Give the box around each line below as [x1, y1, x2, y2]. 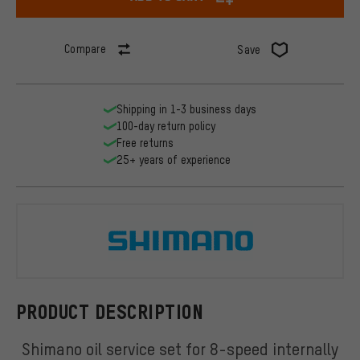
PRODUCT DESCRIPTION [16, 301, 204, 323]
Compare [63, 42, 107, 56]
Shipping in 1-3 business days [117, 102, 256, 117]
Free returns [117, 136, 174, 150]
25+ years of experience [117, 153, 231, 167]
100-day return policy [117, 119, 215, 133]
